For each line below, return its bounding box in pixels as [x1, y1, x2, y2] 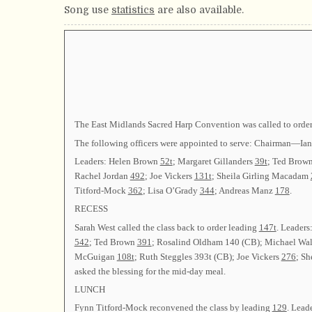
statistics [111, 4, 155, 15]
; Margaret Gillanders [172, 155, 255, 166]
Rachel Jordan [74, 170, 130, 181]
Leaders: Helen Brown [74, 155, 160, 166]
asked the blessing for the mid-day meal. [74, 265, 226, 276]
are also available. [155, 4, 244, 15]
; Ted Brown [88, 236, 137, 247]
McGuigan [74, 251, 117, 262]
